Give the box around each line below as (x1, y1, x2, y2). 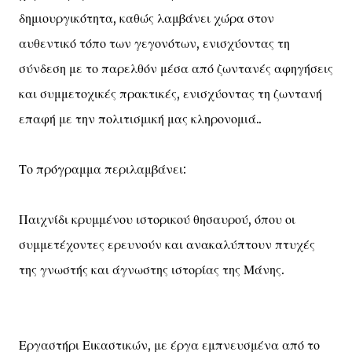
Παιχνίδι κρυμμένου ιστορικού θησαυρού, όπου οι (19, 211, 295, 227)
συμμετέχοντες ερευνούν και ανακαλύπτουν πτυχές (19, 236, 315, 252)
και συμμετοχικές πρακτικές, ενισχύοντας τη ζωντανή (19, 86, 322, 101)
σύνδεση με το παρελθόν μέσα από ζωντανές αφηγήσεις (19, 60, 333, 76)
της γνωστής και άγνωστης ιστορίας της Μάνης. (19, 262, 284, 277)
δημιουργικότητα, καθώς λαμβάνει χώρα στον (19, 10, 274, 26)
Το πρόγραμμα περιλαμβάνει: (19, 161, 186, 177)
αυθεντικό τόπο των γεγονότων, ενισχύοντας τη (19, 35, 290, 51)
